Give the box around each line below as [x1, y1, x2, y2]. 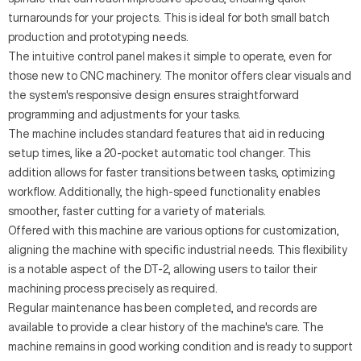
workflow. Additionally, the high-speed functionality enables [8, 186, 320, 197]
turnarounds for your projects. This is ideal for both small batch [8, 12, 330, 23]
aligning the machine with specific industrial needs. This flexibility [8, 244, 347, 255]
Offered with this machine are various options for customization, [8, 225, 339, 236]
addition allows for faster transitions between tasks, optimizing [8, 167, 335, 178]
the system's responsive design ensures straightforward [8, 89, 299, 101]
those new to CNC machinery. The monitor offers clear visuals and [8, 70, 351, 81]
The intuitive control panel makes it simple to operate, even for [8, 51, 332, 62]
